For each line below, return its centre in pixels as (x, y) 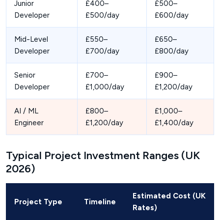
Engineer (29, 123)
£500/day (102, 15)
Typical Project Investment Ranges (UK (103, 156)
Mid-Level (31, 40)
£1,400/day (174, 123)
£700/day (102, 51)
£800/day (172, 51)
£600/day (172, 15)
